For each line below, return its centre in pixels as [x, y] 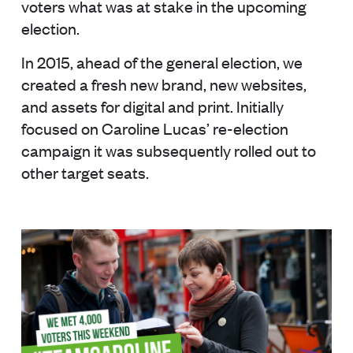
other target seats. [85, 172]
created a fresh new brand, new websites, [163, 84]
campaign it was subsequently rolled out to [168, 150]
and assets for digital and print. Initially [152, 106]
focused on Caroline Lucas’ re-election [154, 128]
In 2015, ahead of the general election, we [162, 61]
